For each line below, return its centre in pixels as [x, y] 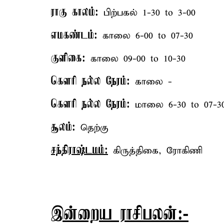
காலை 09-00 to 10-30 [135, 59]
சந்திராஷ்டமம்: [79, 150]
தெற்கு [92, 128]
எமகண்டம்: [74, 35]
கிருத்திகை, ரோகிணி [155, 151]
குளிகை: [68, 58]
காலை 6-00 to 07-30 [145, 36]
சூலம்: [63, 127]
